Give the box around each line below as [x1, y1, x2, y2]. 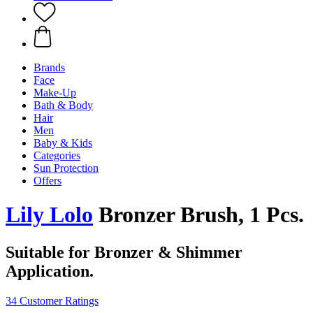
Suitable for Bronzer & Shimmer [6, 242, 242, 261]
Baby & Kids [34, 137, 92, 149]
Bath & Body [34, 99, 93, 111]
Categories [34, 150, 80, 161]
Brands [34, 61, 65, 73]
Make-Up [34, 87, 76, 99]
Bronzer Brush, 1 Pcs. [93, 202, 304, 228]
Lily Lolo [6, 202, 93, 228]
